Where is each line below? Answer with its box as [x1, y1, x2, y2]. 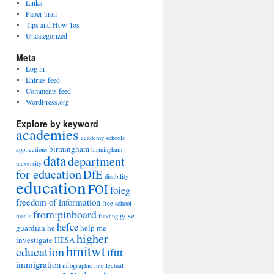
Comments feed [25, 86, 71, 95]
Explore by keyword [16, 117, 98, 130]
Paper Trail [25, 9, 57, 18]
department [68, 153, 125, 169]
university [16, 159, 42, 168]
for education [16, 166, 81, 182]
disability [105, 172, 128, 180]
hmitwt [66, 242, 105, 260]
